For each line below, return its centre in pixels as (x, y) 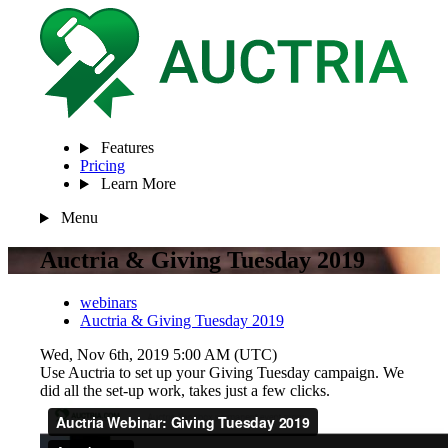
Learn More (136, 184)
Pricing (102, 166)
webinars (108, 303)
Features (125, 148)
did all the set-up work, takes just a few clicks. (185, 391)
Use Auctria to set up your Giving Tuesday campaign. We (222, 373)
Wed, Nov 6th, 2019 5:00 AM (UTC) (158, 355)
